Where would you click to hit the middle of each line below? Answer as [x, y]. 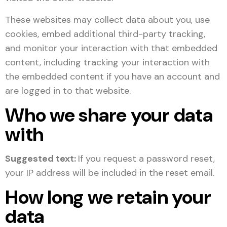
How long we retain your [108, 197]
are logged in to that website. [68, 91]
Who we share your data [109, 115]
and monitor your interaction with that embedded [111, 48]
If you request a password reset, [146, 159]
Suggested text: [42, 159]
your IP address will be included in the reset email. [110, 173]
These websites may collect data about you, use [107, 20]
